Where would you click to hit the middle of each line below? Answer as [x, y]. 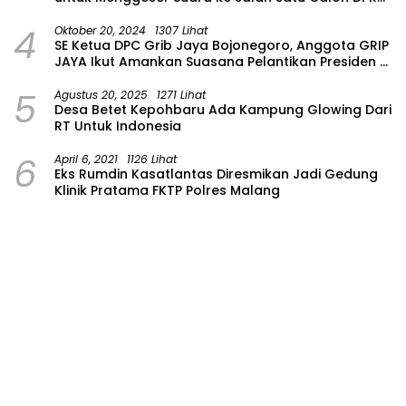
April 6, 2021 [86, 159]
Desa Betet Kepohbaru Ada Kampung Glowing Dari [223, 109]
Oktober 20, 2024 [100, 30]
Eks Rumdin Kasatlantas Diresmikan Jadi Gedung [216, 174]
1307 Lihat [181, 30]
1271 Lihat [181, 94]
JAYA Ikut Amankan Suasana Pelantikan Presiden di [223, 61]
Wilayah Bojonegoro [121, 77]
